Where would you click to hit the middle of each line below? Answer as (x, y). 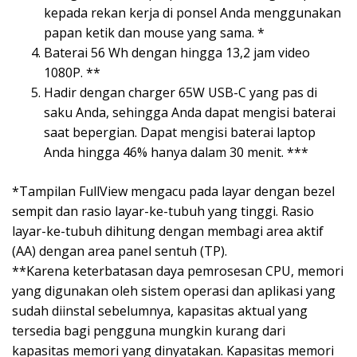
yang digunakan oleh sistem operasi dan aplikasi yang (174, 291)
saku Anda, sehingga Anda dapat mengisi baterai (190, 113)
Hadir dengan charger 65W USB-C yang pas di (180, 93)
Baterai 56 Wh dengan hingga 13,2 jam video (177, 53)
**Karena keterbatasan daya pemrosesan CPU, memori (178, 271)
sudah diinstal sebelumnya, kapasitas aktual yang (160, 311)
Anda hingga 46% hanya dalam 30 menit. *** (176, 153)
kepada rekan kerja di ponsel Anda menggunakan (192, 13)
